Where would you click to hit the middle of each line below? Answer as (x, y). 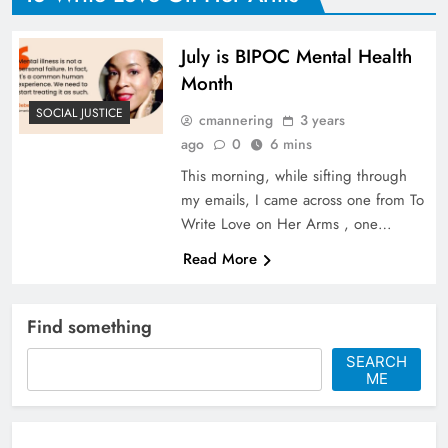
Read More (219, 258)
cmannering (235, 119)
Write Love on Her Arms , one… (286, 223)
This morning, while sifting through (293, 175)
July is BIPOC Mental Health (296, 56)
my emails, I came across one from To (302, 199)
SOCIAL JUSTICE (79, 112)
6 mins (290, 143)
